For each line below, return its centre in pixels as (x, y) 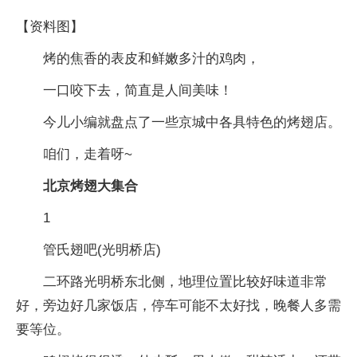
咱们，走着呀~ (88, 154)
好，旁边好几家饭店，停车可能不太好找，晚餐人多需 (178, 306)
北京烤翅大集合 (90, 186)
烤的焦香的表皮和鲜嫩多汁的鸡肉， (151, 59)
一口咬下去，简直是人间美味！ (138, 90)
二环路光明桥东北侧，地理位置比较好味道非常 (185, 282)
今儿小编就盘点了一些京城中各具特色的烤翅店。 (192, 122)
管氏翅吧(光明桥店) (102, 250)
